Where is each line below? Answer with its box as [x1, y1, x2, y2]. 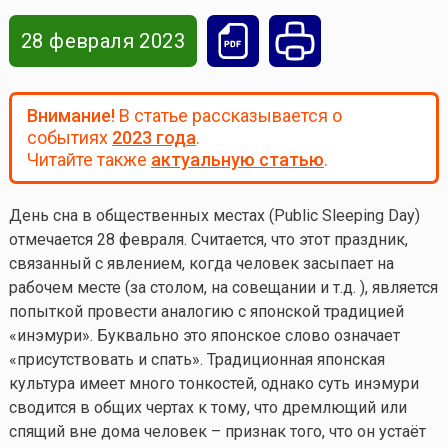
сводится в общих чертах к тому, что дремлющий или [8, 398, 407, 418]
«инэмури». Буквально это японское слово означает [8, 326, 400, 346]
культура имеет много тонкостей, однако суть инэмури [8, 374, 419, 394]
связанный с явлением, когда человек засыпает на [8, 254, 394, 274]
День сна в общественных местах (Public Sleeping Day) [8, 206, 420, 226]
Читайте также [26, 149, 151, 171]
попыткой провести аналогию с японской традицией [8, 302, 404, 322]
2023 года [111, 127, 196, 149]
